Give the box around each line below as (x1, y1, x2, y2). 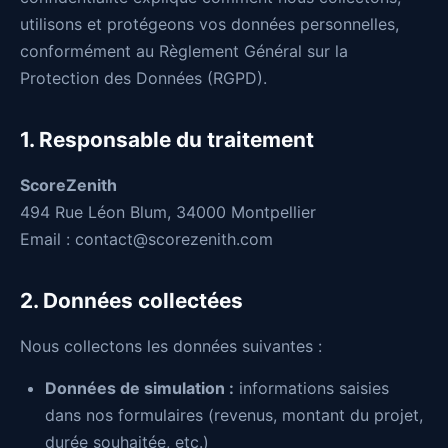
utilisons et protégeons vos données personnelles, (20, 14, 399, 34)
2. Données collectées (20, 288, 243, 313)
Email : (20, 229, 75, 249)
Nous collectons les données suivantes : (20, 336, 322, 356)
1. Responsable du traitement (20, 127, 314, 152)
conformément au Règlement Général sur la (20, 41, 348, 61)
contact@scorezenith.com (75, 229, 273, 249)
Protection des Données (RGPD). (20, 68, 267, 88)
